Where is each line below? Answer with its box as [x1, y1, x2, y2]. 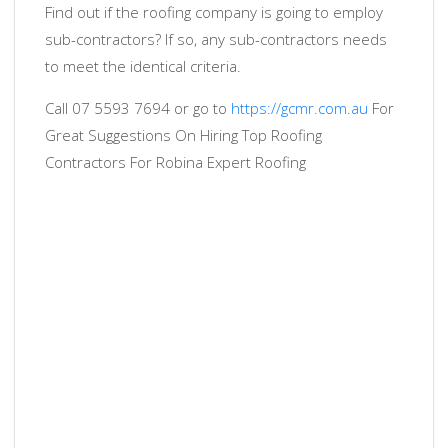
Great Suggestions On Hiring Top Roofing [45, 125, 322, 146]
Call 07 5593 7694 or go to [45, 98, 231, 119]
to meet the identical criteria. [45, 56, 241, 77]
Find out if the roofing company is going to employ [45, 2, 383, 23]
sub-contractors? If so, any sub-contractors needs [45, 29, 387, 50]
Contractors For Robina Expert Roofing [45, 152, 306, 173]
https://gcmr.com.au [231, 98, 368, 119]
